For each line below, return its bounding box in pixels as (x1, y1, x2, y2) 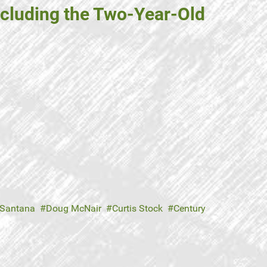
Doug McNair (46, 203, 101, 215)
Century (173, 203, 206, 215)
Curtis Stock (112, 203, 163, 215)
